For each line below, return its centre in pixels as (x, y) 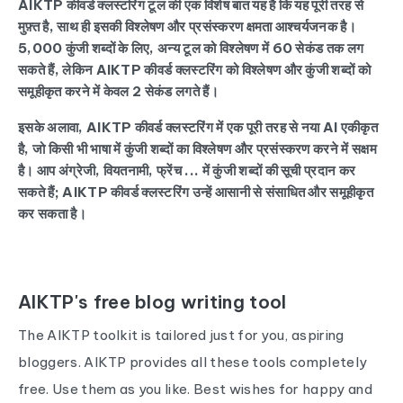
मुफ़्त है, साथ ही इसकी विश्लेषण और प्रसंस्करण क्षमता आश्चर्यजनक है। (188, 27)
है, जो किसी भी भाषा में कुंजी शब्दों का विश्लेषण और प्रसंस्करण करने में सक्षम (198, 149)
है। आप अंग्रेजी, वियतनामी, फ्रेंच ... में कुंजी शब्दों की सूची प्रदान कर (187, 170)
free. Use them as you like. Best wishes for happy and (195, 389)
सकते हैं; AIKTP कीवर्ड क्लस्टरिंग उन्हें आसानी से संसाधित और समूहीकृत (196, 192)
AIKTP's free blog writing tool (152, 302)
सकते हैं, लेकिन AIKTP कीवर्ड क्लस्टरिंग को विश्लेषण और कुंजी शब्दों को (195, 70)
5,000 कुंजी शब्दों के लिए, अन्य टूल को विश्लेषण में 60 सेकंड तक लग (191, 48)
